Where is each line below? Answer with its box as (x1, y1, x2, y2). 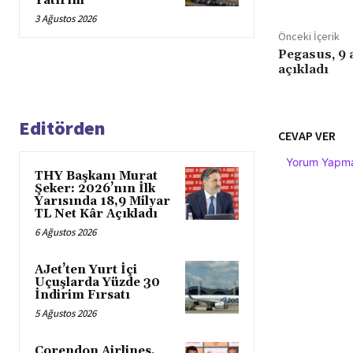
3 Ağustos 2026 (35, 12, 96, 26)
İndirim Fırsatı (35, 288, 130, 303)
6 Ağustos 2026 (35, 225, 96, 240)
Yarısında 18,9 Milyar (35, 194, 170, 210)
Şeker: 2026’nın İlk (35, 181, 155, 197)
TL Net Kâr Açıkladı (35, 206, 158, 222)
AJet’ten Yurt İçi (35, 262, 137, 278)
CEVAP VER (277, 128, 336, 144)
